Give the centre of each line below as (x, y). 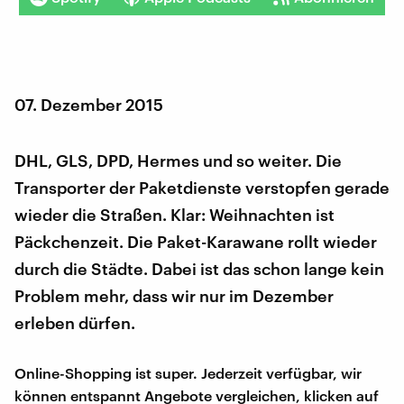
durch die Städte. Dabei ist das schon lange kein (199, 268)
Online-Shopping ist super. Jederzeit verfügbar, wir (188, 372)
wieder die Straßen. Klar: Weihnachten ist (174, 214)
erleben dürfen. (75, 322)
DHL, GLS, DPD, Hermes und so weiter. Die (178, 160)
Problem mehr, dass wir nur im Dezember (174, 295)
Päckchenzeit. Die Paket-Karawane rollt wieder (196, 241)
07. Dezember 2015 (89, 104)
